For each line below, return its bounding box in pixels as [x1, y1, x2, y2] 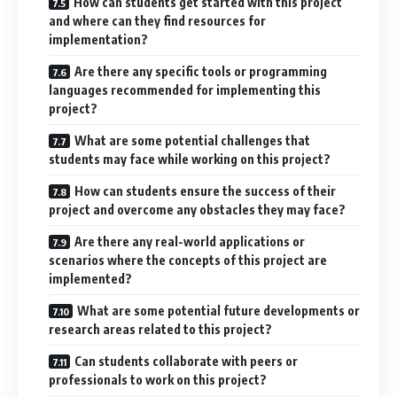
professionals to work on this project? [49, 372, 267, 388]
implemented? [49, 271, 132, 287]
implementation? [49, 32, 148, 48]
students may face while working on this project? [49, 152, 331, 167]
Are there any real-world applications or [74, 234, 305, 250]
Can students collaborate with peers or [74, 354, 298, 370]
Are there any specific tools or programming [74, 64, 327, 80]
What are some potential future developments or [77, 303, 360, 319]
